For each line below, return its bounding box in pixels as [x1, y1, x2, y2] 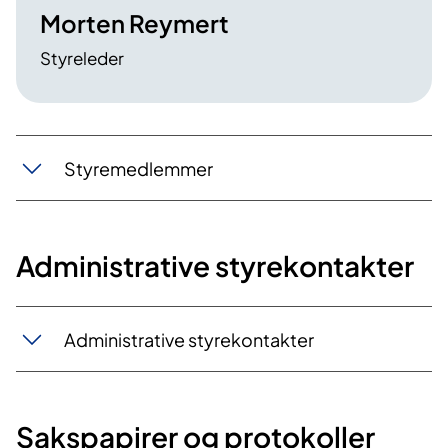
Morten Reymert [40, 8, 229, 39]
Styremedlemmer [64, 156, 213, 180]
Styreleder [40, 47, 124, 70]
